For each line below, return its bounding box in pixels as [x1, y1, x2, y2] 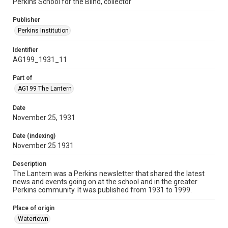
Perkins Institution [18, 27, 69, 34]
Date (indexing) [13, 132, 55, 139]
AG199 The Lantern [18, 85, 72, 92]
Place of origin [13, 205, 54, 212]
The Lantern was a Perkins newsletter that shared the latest [13, 169, 205, 178]
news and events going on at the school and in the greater [13, 178, 197, 186]
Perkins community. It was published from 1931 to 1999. [13, 186, 192, 194]
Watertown [18, 215, 48, 222]
